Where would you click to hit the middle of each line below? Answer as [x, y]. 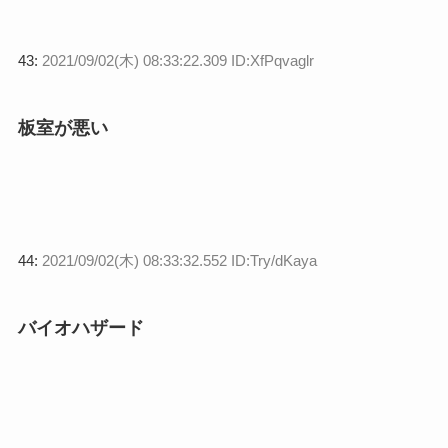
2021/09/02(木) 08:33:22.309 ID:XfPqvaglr [177, 61]
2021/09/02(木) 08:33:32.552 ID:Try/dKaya [179, 260]
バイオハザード [80, 327]
